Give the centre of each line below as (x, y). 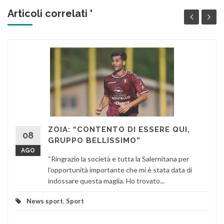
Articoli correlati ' (50, 13)
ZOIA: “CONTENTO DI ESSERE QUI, (119, 129)
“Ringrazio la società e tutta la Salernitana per (118, 158)
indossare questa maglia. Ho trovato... (106, 180)
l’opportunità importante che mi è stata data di (120, 169)
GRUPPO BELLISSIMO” (94, 140)
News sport (45, 201)
